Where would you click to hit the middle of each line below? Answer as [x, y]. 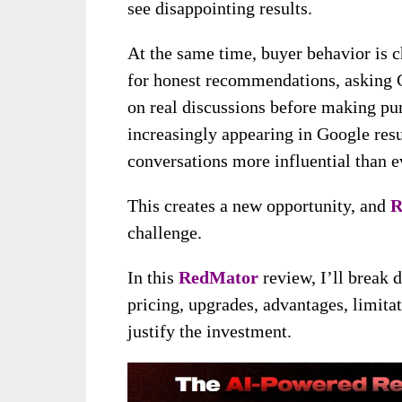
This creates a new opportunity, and [259, 206]
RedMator [221, 278]
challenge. [165, 233]
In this [153, 278]
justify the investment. [210, 332]
